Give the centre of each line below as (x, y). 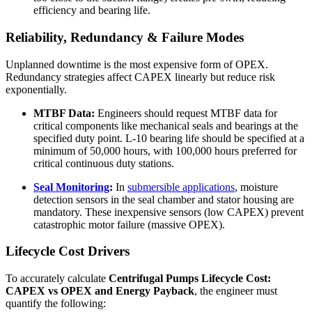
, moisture (256, 187)
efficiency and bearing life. (92, 10)
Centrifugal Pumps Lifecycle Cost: (190, 279)
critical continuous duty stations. (104, 163)
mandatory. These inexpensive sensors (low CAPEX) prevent (169, 212)
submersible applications (181, 187)
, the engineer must (236, 291)
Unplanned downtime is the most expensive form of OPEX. (137, 64)
